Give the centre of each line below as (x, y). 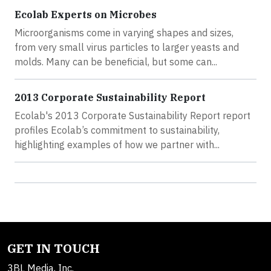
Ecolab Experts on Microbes (86, 14)
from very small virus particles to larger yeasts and (127, 47)
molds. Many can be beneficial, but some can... (116, 61)
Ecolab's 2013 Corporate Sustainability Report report (132, 115)
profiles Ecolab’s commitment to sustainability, (117, 130)
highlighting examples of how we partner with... (117, 144)
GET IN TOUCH (54, 248)
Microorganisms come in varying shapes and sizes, (124, 32)
